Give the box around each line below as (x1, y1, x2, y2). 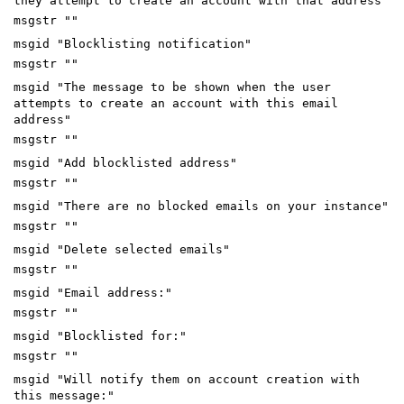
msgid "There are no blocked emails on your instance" (14, 198, 389, 213)
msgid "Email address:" (14, 285, 172, 299)
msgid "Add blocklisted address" (14, 155, 237, 170)
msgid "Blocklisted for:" (14, 328, 187, 343)
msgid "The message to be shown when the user (14, 79, 331, 94)
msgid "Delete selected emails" (14, 242, 230, 256)
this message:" (14, 388, 115, 402)
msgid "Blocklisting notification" (14, 36, 252, 50)
